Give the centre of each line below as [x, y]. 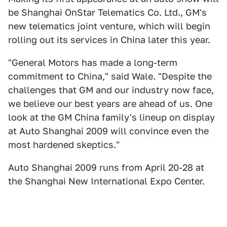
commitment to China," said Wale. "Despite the [110, 76]
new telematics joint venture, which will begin [109, 26]
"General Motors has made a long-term [93, 63]
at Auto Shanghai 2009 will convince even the [108, 131]
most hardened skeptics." [64, 145]
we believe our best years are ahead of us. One [110, 104]
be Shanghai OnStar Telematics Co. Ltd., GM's [107, 12]
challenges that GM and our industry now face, [111, 90]
